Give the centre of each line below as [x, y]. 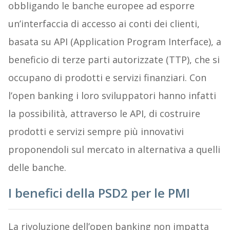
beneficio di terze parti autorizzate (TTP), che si [114, 60]
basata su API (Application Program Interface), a [114, 42]
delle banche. [37, 168]
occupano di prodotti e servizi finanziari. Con [107, 78]
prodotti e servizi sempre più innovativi [96, 132]
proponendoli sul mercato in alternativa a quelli [114, 150]
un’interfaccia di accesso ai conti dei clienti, [104, 24]
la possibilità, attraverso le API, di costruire [104, 114]
